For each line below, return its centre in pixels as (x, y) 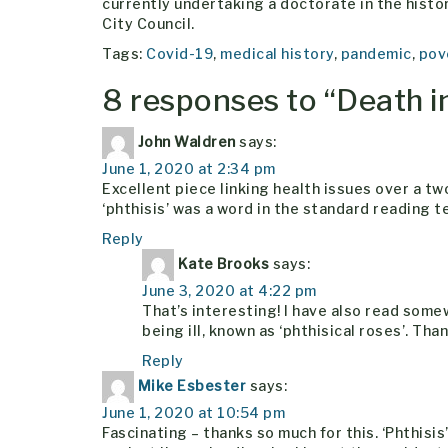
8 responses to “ (219, 99)
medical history (277, 53)
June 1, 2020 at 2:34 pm (189, 168)
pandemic (376, 53)
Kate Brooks (223, 263)
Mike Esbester (191, 385)
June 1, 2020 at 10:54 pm (193, 412)
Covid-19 (179, 53)
